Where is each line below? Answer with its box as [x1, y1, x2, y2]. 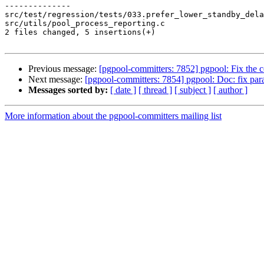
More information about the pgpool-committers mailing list [5, 111, 222, 121]
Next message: [28, 74, 85, 85]
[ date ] [110, 85, 136, 95]
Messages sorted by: [28, 85, 108, 95]
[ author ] [213, 85, 247, 95]
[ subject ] [174, 85, 211, 95]
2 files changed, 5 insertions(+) [5, 28, 156, 37]
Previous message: [28, 64, 99, 74]
